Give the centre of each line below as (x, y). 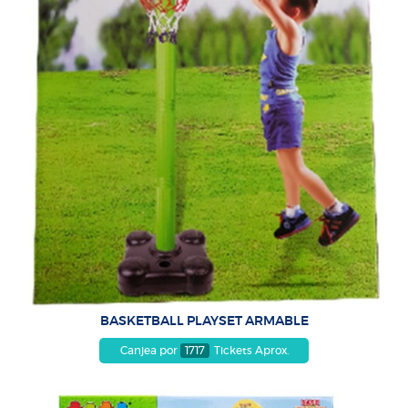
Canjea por (150, 350)
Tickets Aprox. (250, 350)
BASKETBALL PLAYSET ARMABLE (204, 321)
